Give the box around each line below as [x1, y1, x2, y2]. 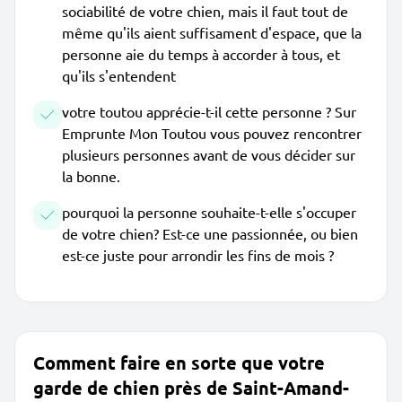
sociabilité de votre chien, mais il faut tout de [62, 2, 348, 20]
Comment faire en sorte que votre [33, 351, 325, 374]
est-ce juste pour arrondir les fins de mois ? [62, 246, 334, 264]
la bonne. [62, 167, 120, 185]
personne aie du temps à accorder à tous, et [62, 45, 340, 63]
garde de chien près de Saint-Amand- [33, 376, 349, 399]
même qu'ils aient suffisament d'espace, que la [62, 23, 362, 41]
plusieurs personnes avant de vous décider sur [62, 145, 355, 163]
